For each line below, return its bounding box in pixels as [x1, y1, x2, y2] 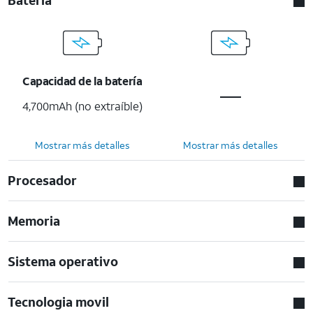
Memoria [8, 212, 61, 229]
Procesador [8, 171, 78, 189]
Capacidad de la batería [22, 73, 143, 88]
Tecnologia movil [8, 293, 110, 310]
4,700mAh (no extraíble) [22, 98, 143, 113]
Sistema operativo [8, 252, 119, 270]
